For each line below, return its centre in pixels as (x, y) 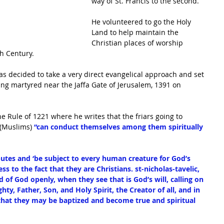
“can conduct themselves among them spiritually (119, 127)
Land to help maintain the (136, 32)
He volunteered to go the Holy (142, 22)
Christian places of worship (138, 43)
